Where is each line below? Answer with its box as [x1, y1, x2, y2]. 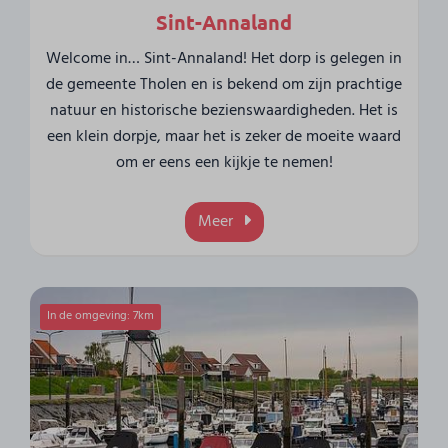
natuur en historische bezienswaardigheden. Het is [50, 97, 398, 124]
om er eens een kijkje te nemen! [115, 149, 333, 176]
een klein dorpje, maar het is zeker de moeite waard [47, 123, 401, 150]
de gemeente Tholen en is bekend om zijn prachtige [46, 71, 402, 98]
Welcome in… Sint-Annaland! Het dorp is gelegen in [46, 45, 402, 72]
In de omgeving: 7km [47, 306, 155, 327]
